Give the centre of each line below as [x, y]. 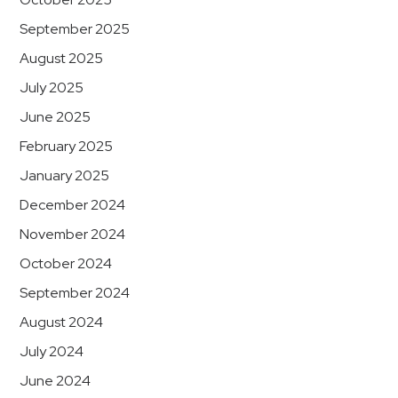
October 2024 [66, 263]
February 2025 [66, 146]
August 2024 [61, 322]
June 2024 [55, 381]
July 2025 [52, 88]
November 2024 [72, 234]
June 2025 [55, 117]
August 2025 [61, 58]
